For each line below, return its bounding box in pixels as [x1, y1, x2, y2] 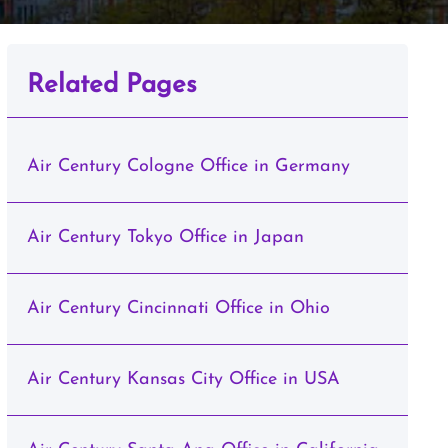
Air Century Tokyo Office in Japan [26, 228, 304, 247]
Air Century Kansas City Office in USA [26, 370, 340, 389]
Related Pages [26, 72, 197, 99]
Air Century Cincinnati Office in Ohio [26, 299, 330, 318]
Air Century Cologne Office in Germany [26, 157, 350, 176]
